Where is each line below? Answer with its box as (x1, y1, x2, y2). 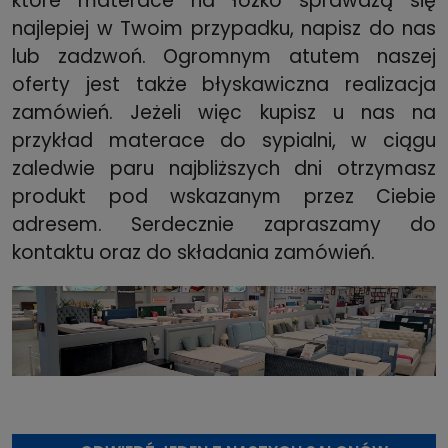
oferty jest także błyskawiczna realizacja (12, 71, 436, 99)
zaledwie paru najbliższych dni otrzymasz (12, 155, 436, 183)
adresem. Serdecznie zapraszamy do (12, 211, 436, 239)
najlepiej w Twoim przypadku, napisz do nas (12, 15, 436, 43)
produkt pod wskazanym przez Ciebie (12, 183, 436, 211)
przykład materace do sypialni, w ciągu (12, 127, 436, 155)
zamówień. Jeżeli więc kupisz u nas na (12, 99, 436, 127)
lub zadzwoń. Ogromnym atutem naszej (12, 43, 436, 71)
